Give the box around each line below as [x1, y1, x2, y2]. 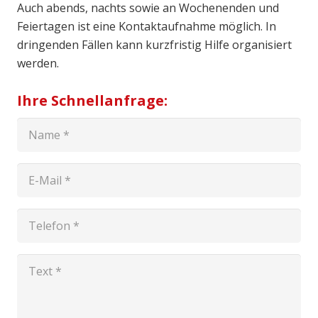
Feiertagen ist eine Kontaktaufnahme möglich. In [17, 18, 276, 35]
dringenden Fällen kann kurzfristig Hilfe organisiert [17, 37, 292, 53]
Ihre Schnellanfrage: [17, 90, 168, 110]
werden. [17, 55, 59, 72]
